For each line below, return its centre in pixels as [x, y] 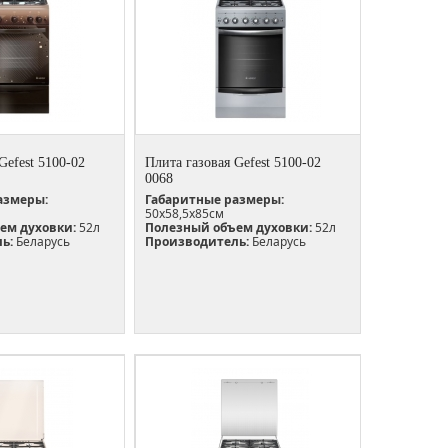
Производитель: [197, 241]
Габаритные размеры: [214, 199]
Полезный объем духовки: [228, 227]
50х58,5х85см [184, 213]
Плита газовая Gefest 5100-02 [233, 162]
